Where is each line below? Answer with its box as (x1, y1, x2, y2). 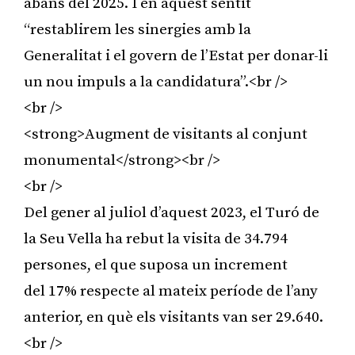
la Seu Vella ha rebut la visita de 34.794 (24, 229, 288, 248)
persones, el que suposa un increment (24, 255, 288, 274)
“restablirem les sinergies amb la (24, 20, 251, 39)
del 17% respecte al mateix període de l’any (24, 281, 318, 300)
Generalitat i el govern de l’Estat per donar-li (24, 46, 328, 65)
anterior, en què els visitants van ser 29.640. (24, 307, 323, 326)
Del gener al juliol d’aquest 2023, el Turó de (24, 203, 319, 222)
